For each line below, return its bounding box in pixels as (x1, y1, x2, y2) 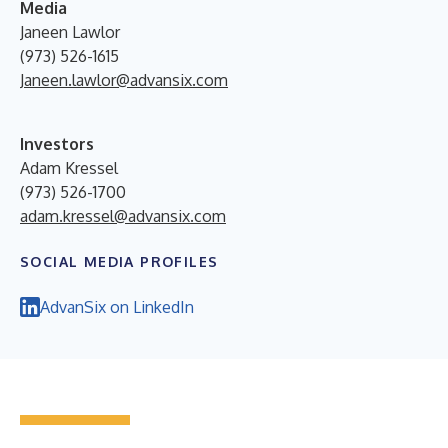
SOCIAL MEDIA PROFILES (20, 252, 219, 270)
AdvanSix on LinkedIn (40, 296, 194, 317)
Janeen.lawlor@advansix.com (20, 69, 228, 90)
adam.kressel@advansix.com (20, 205, 226, 226)
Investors (20, 133, 94, 154)
